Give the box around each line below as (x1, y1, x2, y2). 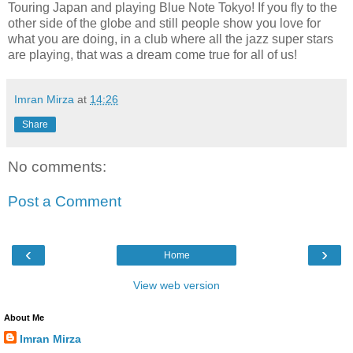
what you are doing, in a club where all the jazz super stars (8, 32, 333, 46)
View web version (133, 279, 220, 292)
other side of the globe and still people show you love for (8, 17, 321, 31)
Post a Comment (8, 192, 121, 210)
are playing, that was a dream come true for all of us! (8, 48, 297, 62)
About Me (4, 313, 44, 323)
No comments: (8, 158, 106, 176)
